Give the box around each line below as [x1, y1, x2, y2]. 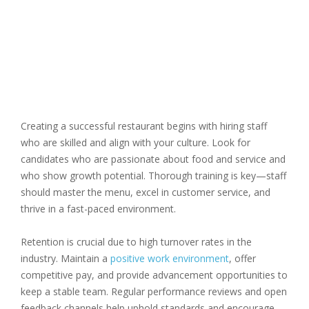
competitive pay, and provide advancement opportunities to [21, 268, 288, 282]
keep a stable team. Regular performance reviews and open [21, 285, 287, 299]
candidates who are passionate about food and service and [21, 152, 286, 166]
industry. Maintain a [21, 252, 110, 266]
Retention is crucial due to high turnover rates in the [21, 235, 252, 249]
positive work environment [110, 252, 229, 266]
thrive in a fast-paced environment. [21, 202, 176, 216]
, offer [229, 252, 256, 266]
